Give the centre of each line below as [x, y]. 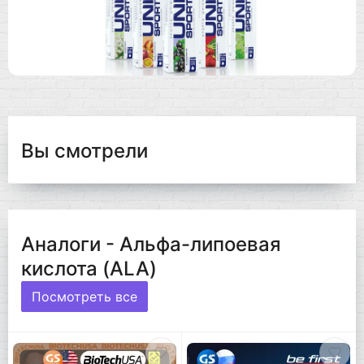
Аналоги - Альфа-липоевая [151, 244]
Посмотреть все [84, 296]
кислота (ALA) [89, 268]
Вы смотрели [84, 150]
